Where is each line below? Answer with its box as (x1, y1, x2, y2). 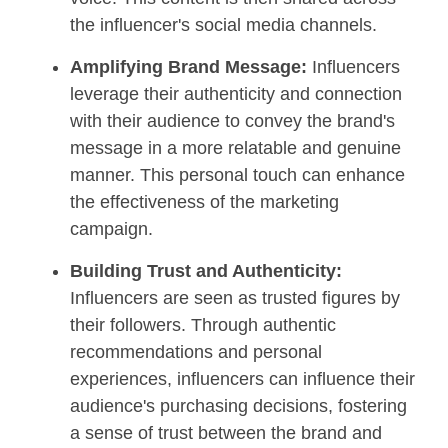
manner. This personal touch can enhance (70, 164, 405, 185)
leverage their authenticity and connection (70, 83, 402, 104)
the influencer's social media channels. (70, 14, 377, 35)
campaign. (70, 218, 153, 239)
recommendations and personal (70, 341, 322, 362)
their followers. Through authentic (70, 314, 336, 335)
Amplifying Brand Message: (70, 56, 312, 77)
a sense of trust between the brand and (70, 422, 382, 443)
